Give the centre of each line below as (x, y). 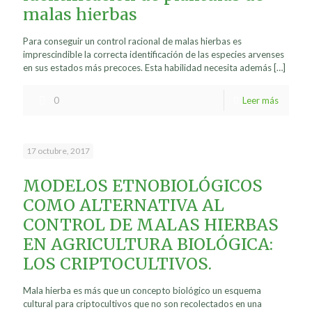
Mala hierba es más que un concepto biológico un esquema (142, 290)
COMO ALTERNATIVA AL (124, 205)
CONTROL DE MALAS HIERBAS (151, 225)
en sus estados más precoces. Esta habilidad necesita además (147, 68)
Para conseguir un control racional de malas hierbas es (132, 41)
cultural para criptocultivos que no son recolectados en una (142, 304)
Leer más (260, 100)
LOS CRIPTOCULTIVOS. (117, 264)
